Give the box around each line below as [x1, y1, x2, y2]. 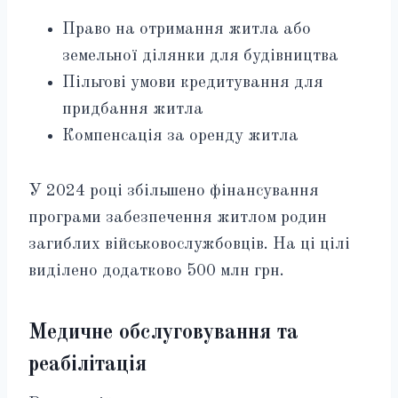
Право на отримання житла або [62, 20, 311, 38]
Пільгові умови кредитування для [62, 74, 323, 92]
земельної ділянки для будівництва [62, 47, 338, 65]
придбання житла [62, 100, 203, 118]
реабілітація [28, 354, 147, 376]
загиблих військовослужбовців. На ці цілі [28, 235, 350, 253]
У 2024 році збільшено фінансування [28, 182, 319, 200]
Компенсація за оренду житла [62, 127, 298, 145]
